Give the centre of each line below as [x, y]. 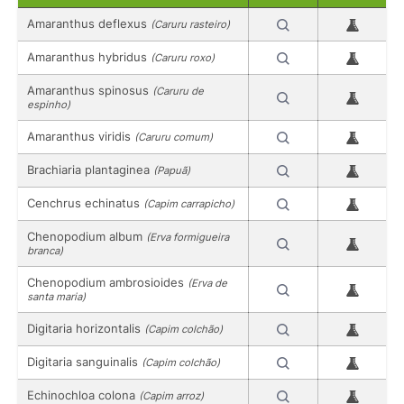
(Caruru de [178, 91]
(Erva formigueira [188, 237]
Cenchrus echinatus [85, 202]
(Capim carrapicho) [189, 203]
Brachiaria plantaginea [90, 169]
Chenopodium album [87, 236]
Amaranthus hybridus [89, 56]
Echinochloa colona [83, 395]
